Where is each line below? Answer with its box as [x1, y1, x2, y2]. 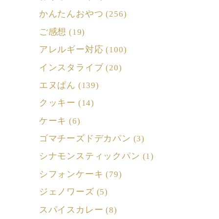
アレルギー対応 [39, 44, 104, 55]
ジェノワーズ [39, 187, 94, 197]
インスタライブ [39, 62, 104, 72]
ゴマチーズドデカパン [39, 133, 131, 144]
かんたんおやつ [39, 9, 104, 19]
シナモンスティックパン [39, 151, 140, 161]
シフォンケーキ [39, 169, 104, 179]
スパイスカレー [39, 204, 104, 215]
